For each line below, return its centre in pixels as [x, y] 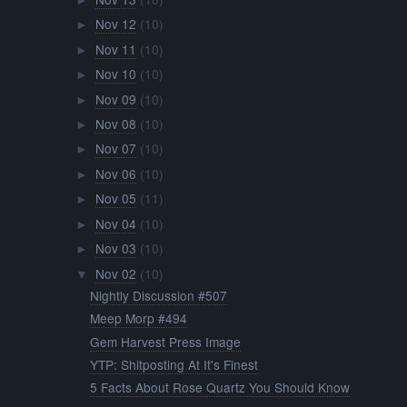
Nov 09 [115, 99]
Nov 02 [115, 273]
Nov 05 [115, 199]
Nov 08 [115, 123]
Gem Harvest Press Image [166, 341]
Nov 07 [115, 149]
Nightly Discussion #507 [159, 295]
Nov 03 [115, 248]
